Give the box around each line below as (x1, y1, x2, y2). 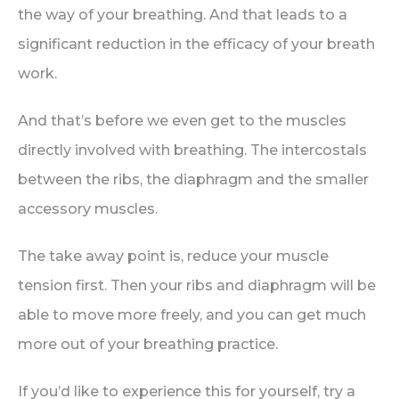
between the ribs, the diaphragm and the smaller (18, 171, 369, 188)
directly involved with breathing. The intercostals (18, 142, 367, 159)
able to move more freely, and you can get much (18, 306, 366, 323)
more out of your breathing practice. (18, 336, 278, 353)
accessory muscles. (18, 200, 158, 217)
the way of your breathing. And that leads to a (18, 6, 347, 23)
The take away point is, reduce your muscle (18, 248, 329, 265)
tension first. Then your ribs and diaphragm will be (18, 277, 376, 294)
